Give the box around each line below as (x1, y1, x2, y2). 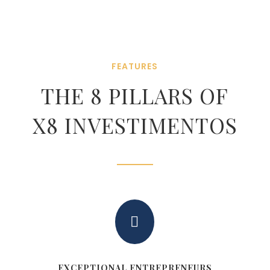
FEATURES (111, 60, 159, 72)
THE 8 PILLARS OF (41, 81, 229, 110)
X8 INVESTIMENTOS (32, 110, 237, 139)
